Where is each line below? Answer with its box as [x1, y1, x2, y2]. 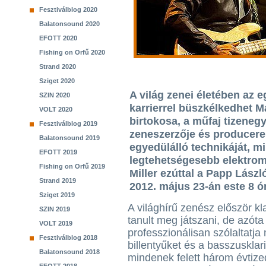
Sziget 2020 [39, 77, 75, 84]
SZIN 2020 [39, 91, 70, 99]
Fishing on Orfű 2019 [39, 163, 105, 170]
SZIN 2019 [39, 205, 70, 213]
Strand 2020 [39, 63, 76, 70]
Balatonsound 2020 [39, 20, 100, 27]
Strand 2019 [39, 177, 76, 184]
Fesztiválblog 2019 [39, 120, 97, 127]
